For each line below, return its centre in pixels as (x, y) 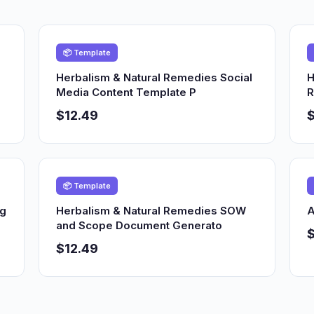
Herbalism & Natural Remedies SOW (151, 211)
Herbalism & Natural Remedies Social (155, 77)
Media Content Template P (127, 92)
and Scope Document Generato (139, 225)
